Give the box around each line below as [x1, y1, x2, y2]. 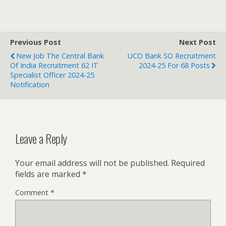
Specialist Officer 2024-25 [10, 70, 94, 80]
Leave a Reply [15, 129, 67, 147]
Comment [15, 187, 50, 197]
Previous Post [10, 37, 61, 47]
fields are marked [15, 168, 82, 180]
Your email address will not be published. [15, 157, 169, 168]
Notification [10, 79, 49, 89]
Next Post [179, 37, 216, 47]
